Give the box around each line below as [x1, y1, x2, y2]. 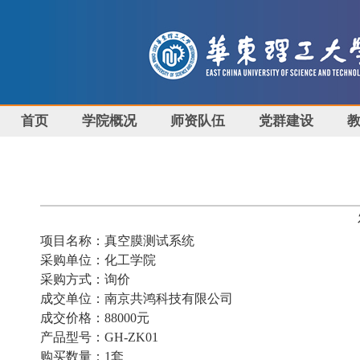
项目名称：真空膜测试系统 [40, 234, 194, 247]
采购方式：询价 [40, 272, 130, 286]
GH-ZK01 [104, 330, 158, 344]
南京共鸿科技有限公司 [104, 292, 233, 305]
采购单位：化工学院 [40, 253, 156, 267]
